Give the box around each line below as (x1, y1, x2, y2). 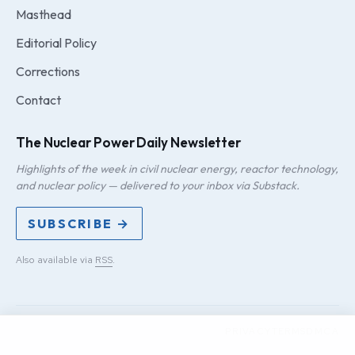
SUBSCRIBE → (28, 215, 131, 231)
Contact (16, 91, 61, 108)
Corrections (16, 63, 80, 79)
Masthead (16, 6, 71, 22)
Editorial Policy (16, 34, 97, 51)
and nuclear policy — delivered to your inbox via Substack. (16, 177, 300, 193)
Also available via (16, 253, 95, 266)
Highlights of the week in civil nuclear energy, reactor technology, (16, 161, 338, 176)
